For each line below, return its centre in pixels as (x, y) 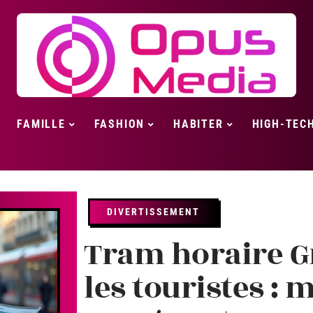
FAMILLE (41, 124)
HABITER (198, 124)
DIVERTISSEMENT (153, 212)
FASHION (119, 124)
